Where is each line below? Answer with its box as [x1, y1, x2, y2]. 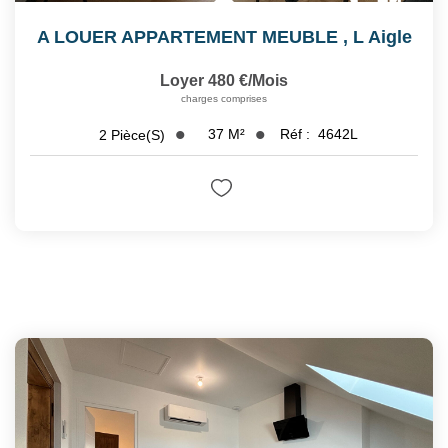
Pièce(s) [110, 126, 165, 143]
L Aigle [352, 27, 412, 48]
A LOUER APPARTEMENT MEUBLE [36, 27, 338, 48]
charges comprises [181, 93, 267, 105]
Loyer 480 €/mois [160, 72, 288, 90]
